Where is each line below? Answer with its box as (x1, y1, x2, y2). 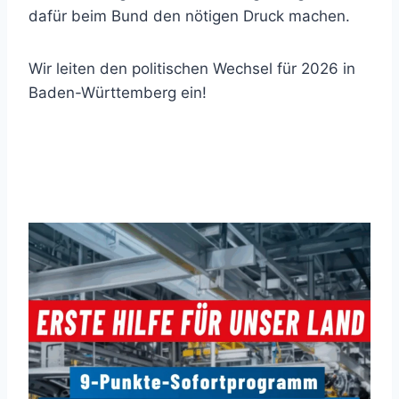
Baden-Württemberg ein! (28, 83, 207, 102)
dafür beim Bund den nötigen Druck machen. (28, 6, 350, 25)
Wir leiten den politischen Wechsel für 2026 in (28, 59, 355, 77)
